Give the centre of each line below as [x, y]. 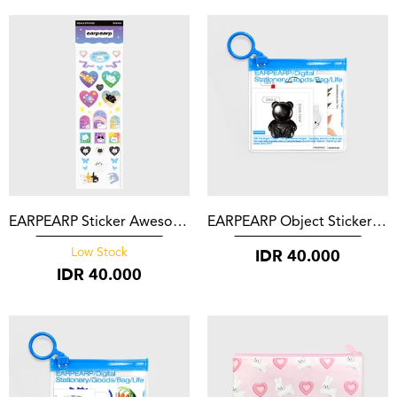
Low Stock [99, 253]
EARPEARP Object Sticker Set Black [379, 223]
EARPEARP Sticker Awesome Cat [180, 223]
